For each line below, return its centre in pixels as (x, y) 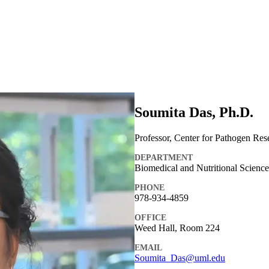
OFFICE (150, 217)
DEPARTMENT (164, 157)
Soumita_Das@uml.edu (180, 258)
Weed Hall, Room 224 (177, 228)
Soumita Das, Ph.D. (194, 112)
